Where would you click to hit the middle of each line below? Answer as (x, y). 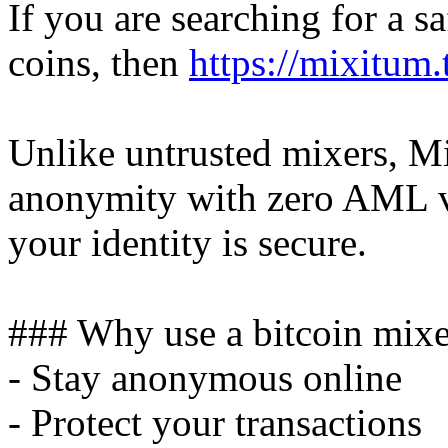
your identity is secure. (187, 243)
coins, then (98, 63)
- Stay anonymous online (205, 378)
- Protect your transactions (215, 423)
